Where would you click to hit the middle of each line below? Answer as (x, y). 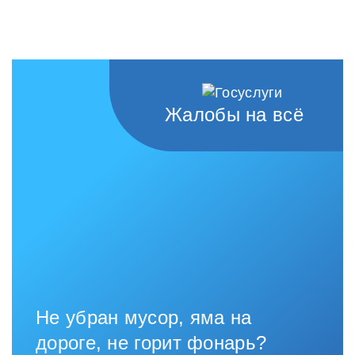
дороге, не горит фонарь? (151, 342)
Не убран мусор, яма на (144, 317)
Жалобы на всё (234, 114)
